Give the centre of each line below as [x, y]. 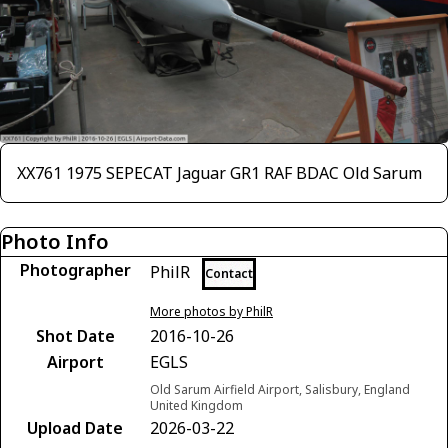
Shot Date [75, 335]
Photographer [75, 269]
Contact [229, 273]
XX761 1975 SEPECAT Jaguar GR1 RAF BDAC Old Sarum [219, 172]
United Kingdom [196, 405]
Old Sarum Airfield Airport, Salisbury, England [280, 389]
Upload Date [75, 427]
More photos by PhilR [211, 311]
